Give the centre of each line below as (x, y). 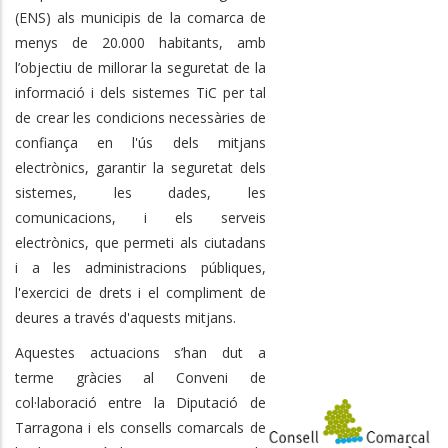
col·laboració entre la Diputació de (140, 402)
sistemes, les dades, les (140, 192)
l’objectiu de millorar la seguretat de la (140, 67)
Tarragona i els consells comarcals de (140, 427)
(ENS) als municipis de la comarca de (140, 17)
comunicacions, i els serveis (140, 217)
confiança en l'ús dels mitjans (140, 142)
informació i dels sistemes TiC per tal (140, 92)
